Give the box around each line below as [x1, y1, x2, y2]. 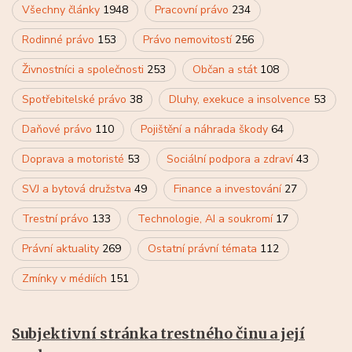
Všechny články [22, 2, 103, 17]
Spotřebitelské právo [22, 91, 130, 107]
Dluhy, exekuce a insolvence [169, 91, 313, 107]
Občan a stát [192, 61, 260, 77]
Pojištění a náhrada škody [141, 121, 271, 137]
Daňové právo [22, 121, 95, 137]
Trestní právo [22, 211, 92, 226]
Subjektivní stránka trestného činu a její [12, 324, 305, 343]
